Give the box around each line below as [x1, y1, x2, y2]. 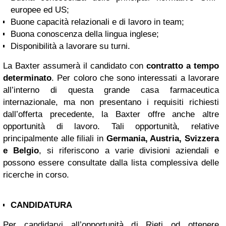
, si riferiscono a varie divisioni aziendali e [39, 146, 219, 156]
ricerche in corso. [3, 170, 69, 180]
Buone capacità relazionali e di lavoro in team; [11, 17, 184, 27]
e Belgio [3, 146, 39, 156]
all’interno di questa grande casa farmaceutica [3, 85, 219, 95]
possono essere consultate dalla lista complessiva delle [3, 158, 219, 168]
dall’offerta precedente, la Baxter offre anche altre [3, 109, 219, 120]
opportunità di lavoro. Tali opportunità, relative [3, 122, 219, 132]
